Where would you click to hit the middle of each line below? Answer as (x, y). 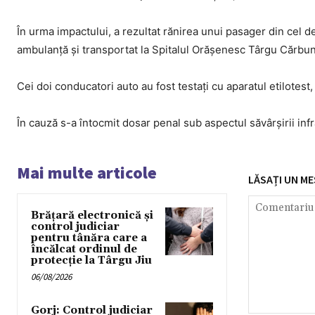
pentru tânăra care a (89, 238)
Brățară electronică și (92, 216)
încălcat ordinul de (84, 250)
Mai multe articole (87, 173)
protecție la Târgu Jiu (91, 261)
